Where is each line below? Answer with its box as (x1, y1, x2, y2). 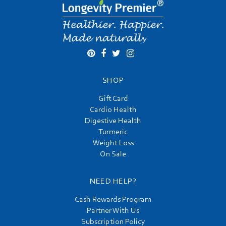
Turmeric (98, 128, 128, 137)
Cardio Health (89, 106, 137, 115)
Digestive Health (85, 117, 141, 126)
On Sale (100, 150, 126, 159)
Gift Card (98, 95, 128, 103)
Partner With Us (87, 207, 139, 215)
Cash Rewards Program (75, 196, 151, 204)
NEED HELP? (90, 178, 136, 186)
